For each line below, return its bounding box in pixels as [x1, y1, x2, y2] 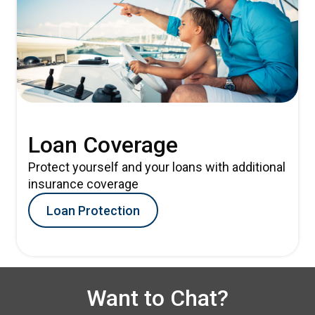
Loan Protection [46, 202, 140, 218]
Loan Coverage [28, 131, 178, 158]
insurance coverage [28, 176, 139, 191]
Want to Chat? [86, 285, 229, 311]
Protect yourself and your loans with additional [28, 160, 285, 174]
